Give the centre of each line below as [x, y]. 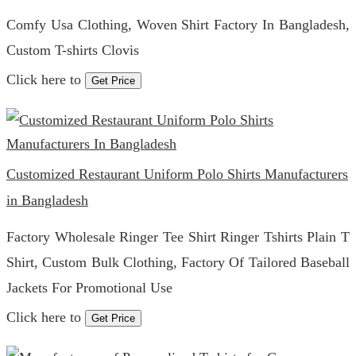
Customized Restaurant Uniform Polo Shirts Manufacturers [177, 174]
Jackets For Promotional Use [89, 288]
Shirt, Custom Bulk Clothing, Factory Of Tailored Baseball [178, 262]
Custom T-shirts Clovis [73, 50]
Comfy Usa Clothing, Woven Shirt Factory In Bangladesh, [178, 25]
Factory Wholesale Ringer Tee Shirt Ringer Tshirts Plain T [178, 237]
